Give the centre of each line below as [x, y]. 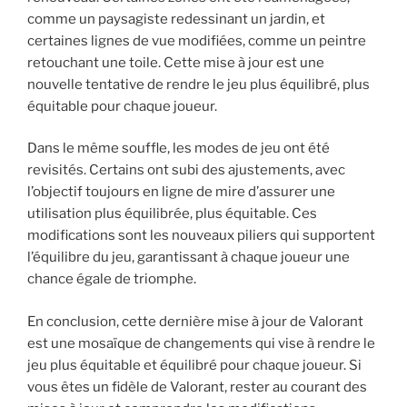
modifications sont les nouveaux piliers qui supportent [201, 236]
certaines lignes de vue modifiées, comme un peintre [197, 40]
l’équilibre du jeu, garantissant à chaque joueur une [189, 258]
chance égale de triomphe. [112, 279]
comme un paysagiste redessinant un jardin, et [176, 19]
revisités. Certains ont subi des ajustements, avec [186, 170]
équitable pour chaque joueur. [122, 106]
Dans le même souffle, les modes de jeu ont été [179, 149]
